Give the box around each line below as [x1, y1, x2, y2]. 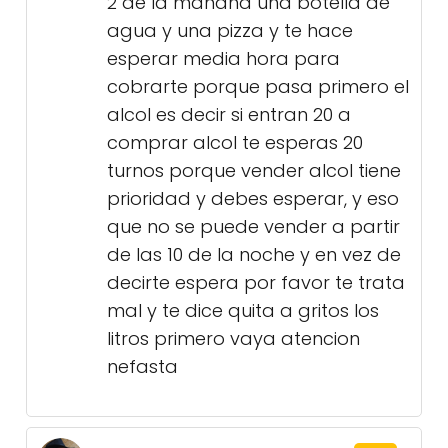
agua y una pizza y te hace [107, 18, 353, 44]
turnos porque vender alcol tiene [107, 158, 401, 184]
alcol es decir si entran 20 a [107, 102, 351, 128]
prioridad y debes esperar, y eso [107, 186, 399, 212]
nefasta [107, 354, 178, 380]
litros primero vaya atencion [107, 326, 360, 352]
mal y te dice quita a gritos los [107, 298, 379, 324]
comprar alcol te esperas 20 [107, 130, 363, 156]
